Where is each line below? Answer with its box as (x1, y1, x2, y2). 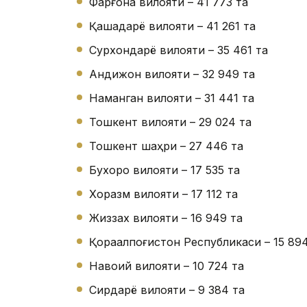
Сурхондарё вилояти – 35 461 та (89, 43, 268, 58)
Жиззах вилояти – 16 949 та (89, 211, 243, 225)
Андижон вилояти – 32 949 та (89, 67, 255, 82)
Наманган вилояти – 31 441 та (89, 91, 254, 106)
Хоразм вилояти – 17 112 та (89, 187, 238, 201)
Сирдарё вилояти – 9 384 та (89, 283, 245, 297)
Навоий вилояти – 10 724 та (89, 259, 244, 273)
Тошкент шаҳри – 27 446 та (89, 139, 243, 153)
